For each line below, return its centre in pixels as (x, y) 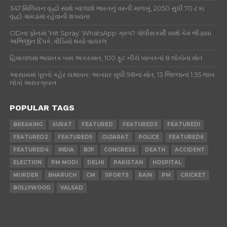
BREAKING (28, 124)
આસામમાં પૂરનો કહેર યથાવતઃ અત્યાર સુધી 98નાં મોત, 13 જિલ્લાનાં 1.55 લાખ (112, 75)
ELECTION (27, 162)
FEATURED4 (31, 150)
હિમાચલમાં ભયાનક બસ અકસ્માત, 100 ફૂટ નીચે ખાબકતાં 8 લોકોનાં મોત (106, 58)
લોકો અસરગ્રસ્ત (33, 83)
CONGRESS (119, 150)
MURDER (26, 175)
